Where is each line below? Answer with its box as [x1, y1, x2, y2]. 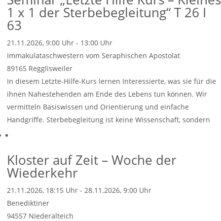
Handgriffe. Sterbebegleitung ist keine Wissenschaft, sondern [7, 115, 210, 124]
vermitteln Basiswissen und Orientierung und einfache [7, 102, 189, 111]
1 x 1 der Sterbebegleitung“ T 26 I [7, 3, 206, 21]
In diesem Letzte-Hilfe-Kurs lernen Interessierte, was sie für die [7, 76, 216, 86]
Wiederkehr [7, 164, 78, 182]
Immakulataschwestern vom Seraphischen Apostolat [7, 51, 180, 60]
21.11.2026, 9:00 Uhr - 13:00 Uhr [7, 38, 112, 47]
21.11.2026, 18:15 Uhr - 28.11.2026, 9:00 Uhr [7, 185, 151, 195]
